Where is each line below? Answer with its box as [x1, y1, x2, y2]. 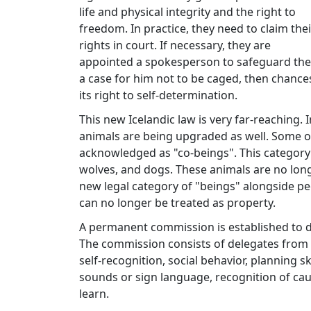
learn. [79, 286, 109, 302]
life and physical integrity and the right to [79, 4, 296, 20]
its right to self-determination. [79, 87, 237, 103]
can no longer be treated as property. [79, 195, 276, 211]
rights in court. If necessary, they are [79, 37, 271, 53]
